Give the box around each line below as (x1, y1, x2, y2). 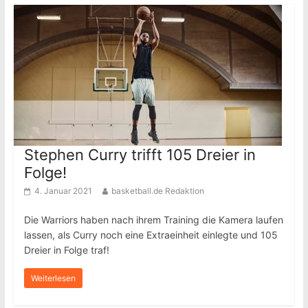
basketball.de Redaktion (111, 186, 204, 196)
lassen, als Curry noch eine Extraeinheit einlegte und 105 (23, 229, 278, 241)
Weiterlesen (30, 273, 76, 283)
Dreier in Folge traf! (23, 244, 109, 256)
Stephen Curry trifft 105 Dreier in (23, 146, 256, 164)
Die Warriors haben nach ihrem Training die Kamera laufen (23, 214, 283, 225)
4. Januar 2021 (34, 186, 92, 196)
